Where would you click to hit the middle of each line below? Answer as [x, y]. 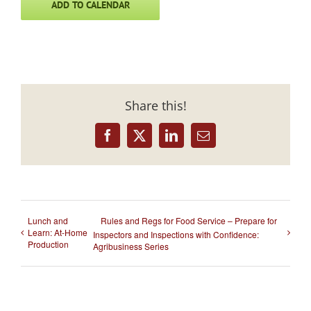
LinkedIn [193, 141]
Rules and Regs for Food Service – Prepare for [188, 220]
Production [48, 244]
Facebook [131, 141]
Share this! [155, 105]
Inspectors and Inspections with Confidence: [176, 235]
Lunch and [48, 220]
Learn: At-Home [58, 232]
